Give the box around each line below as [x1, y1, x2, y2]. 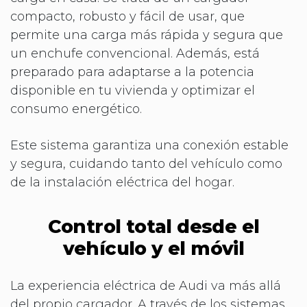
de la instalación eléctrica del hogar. [10, 174, 234, 190]
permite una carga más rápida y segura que [10, 27, 283, 42]
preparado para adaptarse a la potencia [10, 64, 254, 79]
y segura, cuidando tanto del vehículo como [10, 156, 282, 171]
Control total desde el [47, 214, 260, 238]
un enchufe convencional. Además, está [10, 45, 260, 61]
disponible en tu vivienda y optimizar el [10, 82, 255, 98]
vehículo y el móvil [62, 236, 245, 260]
